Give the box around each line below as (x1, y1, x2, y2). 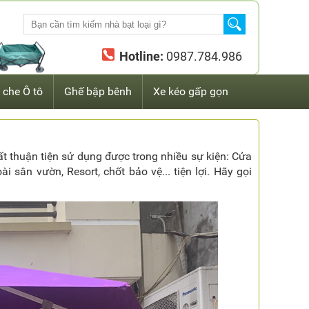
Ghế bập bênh (64, 85, 132, 98)
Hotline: (119, 49, 163, 63)
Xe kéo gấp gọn (153, 85, 228, 98)
